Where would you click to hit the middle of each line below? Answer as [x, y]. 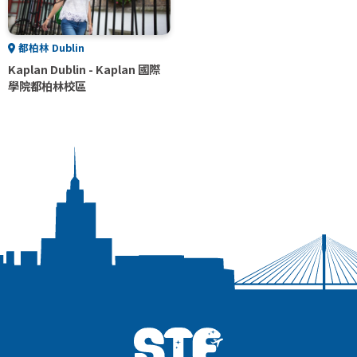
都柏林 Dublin [52, 47]
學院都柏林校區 [47, 86]
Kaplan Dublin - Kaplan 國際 [84, 69]
